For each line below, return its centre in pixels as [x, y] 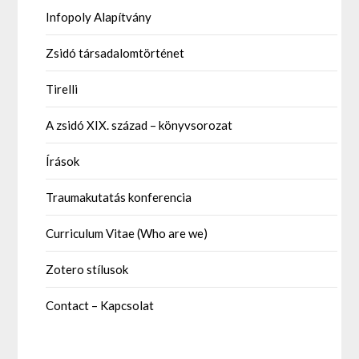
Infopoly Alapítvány [99, 17]
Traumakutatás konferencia [119, 198]
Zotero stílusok [87, 270]
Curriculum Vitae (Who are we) [127, 234]
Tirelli [62, 89]
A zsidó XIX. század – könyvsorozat [139, 125]
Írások [63, 161]
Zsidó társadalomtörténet [115, 53]
